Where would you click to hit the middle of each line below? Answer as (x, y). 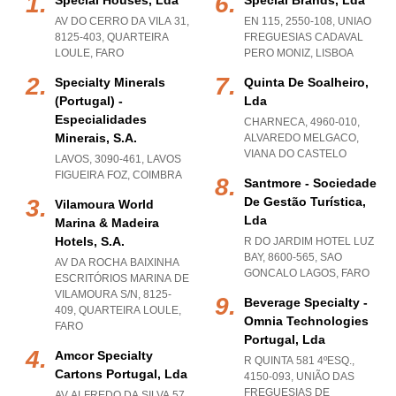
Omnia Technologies (306, 321)
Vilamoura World (104, 204)
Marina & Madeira (107, 223)
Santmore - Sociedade (310, 183)
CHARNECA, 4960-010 (301, 122)
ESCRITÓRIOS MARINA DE (122, 278)
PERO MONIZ (277, 53)
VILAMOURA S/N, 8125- (113, 294)
